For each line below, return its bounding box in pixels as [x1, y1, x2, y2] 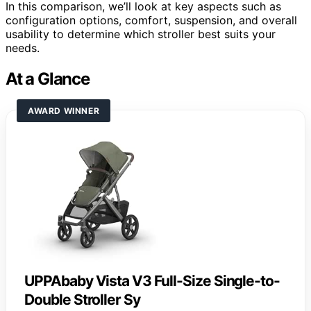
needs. [6, 40, 40, 55]
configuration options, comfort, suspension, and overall [6, 12, 297, 27]
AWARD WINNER [28, 105, 100, 116]
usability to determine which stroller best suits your [6, 26, 276, 41]
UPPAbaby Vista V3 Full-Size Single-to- [24, 271, 280, 289]
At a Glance [6, 68, 90, 89]
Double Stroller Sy [24, 290, 141, 308]
